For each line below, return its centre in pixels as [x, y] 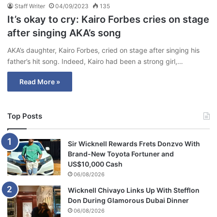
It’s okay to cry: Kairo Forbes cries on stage [108, 19]
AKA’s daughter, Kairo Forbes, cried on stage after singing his [103, 50]
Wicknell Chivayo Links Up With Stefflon [134, 190]
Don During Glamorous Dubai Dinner [128, 200]
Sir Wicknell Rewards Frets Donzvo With [134, 143]
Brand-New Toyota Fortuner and [121, 154]
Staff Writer [30, 6]
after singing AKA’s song [64, 33]
